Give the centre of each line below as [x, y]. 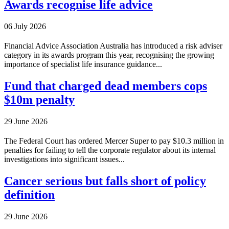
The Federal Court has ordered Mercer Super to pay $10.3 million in [114, 141]
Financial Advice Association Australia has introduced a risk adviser [113, 46]
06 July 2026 [25, 27]
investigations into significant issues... [64, 159]
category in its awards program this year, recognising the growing [109, 55]
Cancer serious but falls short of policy [105, 181]
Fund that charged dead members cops [106, 86]
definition [29, 195]
